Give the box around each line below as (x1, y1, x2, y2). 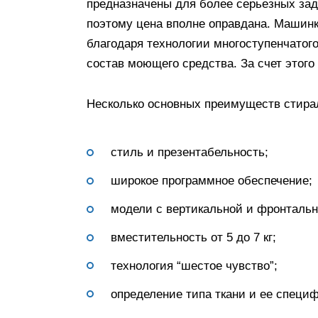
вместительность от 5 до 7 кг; (111, 231, 276, 245)
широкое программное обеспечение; (111, 174, 312, 188)
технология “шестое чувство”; (111, 258, 278, 273)
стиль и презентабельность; (111, 146, 268, 160)
